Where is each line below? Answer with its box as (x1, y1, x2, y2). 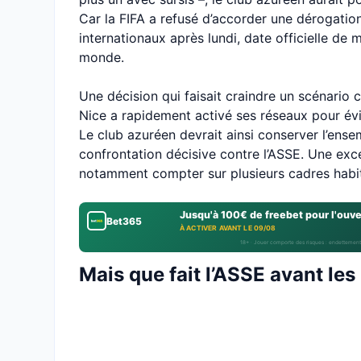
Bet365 (106, 214, 142, 227)
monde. (79, 49, 124, 65)
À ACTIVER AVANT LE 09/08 (180, 224, 276, 232)
